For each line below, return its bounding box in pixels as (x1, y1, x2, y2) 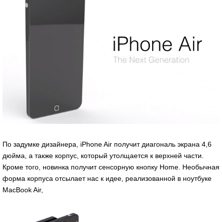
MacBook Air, (2, 186, 43, 194)
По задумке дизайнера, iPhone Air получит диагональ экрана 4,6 (2, 140, 212, 149)
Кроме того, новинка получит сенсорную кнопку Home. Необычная (2, 163, 220, 171)
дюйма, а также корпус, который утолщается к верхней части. (2, 152, 204, 160)
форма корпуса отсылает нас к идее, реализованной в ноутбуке (2, 174, 212, 183)
